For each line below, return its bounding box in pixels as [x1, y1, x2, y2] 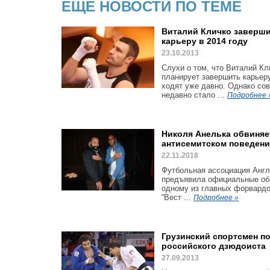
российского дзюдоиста [162, 241, 266, 251]
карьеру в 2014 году [162, 36, 248, 46]
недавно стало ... [162, 90, 227, 99]
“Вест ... [162, 193, 193, 202]
